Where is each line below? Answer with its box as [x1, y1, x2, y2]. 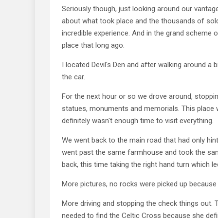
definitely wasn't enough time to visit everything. [62, 116, 214, 125]
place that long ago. [62, 40, 125, 50]
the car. [62, 72, 85, 81]
